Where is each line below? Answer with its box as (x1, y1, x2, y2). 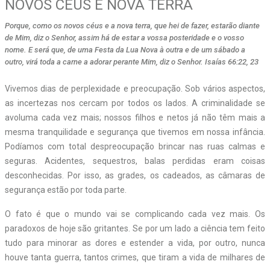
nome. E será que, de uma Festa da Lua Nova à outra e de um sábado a (5, 45, 245, 54)
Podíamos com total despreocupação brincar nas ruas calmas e (5, 141, 265, 151)
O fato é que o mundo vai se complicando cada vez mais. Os (5, 209, 265, 219)
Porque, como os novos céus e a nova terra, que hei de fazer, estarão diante (5, 20, 260, 30)
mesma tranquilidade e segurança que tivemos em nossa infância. (5, 127, 265, 137)
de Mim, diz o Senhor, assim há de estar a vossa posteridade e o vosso (5, 33, 244, 42)
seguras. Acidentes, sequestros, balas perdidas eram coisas (5, 155, 265, 166)
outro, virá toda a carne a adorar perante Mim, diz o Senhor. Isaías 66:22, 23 (5, 57, 259, 66)
